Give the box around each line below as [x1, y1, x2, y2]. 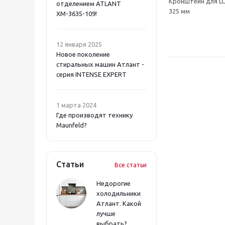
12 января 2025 [56, 40, 102, 48]
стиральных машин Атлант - [56, 60, 144, 68]
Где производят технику [56, 111, 133, 119]
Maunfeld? [56, 121, 87, 129]
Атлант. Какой [96, 199, 141, 207]
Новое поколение [56, 50, 110, 58]
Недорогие [96, 179, 131, 187]
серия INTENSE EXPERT [56, 70, 127, 78]
